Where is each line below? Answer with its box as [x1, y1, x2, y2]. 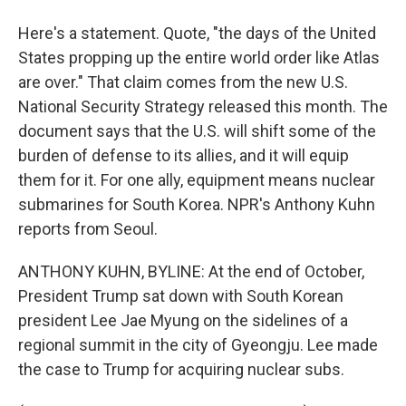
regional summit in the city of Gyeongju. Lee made [18, 335, 378, 354]
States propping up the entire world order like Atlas [18, 48, 380, 67]
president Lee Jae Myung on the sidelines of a [18, 311, 348, 330]
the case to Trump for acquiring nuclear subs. [18, 360, 344, 379]
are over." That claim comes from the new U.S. [18, 72, 348, 92]
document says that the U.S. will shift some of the [18, 121, 376, 140]
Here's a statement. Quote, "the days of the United [18, 24, 376, 43]
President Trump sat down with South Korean [18, 286, 343, 305]
